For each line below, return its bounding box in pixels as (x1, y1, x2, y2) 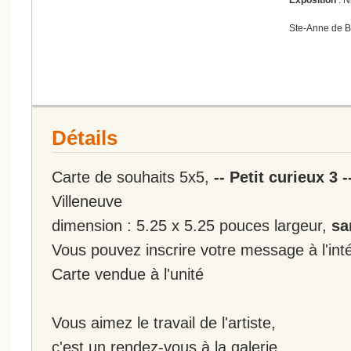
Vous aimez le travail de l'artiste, (52, 313, 276, 331)
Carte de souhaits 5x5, (52, 167, 214, 186)
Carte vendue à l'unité (52, 264, 204, 283)
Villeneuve (52, 191, 122, 210)
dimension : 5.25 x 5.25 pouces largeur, (52, 215, 331, 234)
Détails (52, 126, 118, 149)
